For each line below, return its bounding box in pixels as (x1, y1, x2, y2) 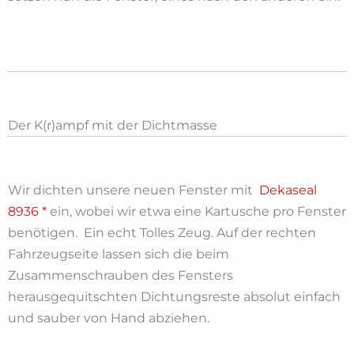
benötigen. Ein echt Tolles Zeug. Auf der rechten (8, 224, 316, 240)
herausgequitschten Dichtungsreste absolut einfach (8, 288, 341, 304)
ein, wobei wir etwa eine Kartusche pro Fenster (47, 203, 346, 219)
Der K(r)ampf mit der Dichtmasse (8, 117, 217, 133)
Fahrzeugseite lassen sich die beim (8, 246, 229, 262)
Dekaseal (259, 182, 317, 198)
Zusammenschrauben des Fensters (8, 267, 233, 283)
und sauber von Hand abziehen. (8, 310, 209, 326)
